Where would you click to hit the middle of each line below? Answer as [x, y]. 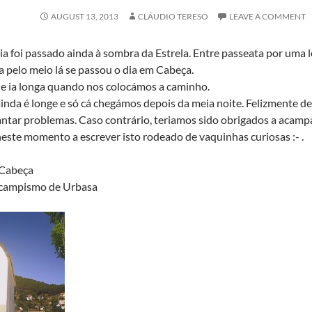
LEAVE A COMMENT [267, 16]
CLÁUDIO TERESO [173, 16]
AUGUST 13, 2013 [85, 16]
